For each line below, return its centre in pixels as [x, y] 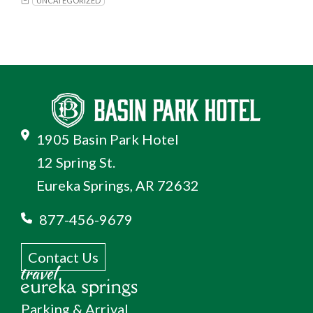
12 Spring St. [76, 162]
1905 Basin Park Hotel [108, 139]
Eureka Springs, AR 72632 [118, 185]
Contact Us [63, 257]
